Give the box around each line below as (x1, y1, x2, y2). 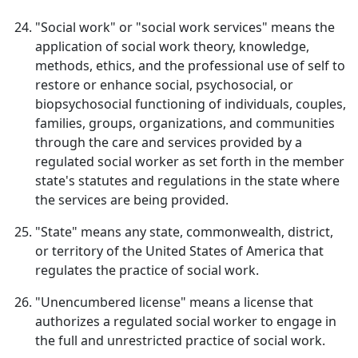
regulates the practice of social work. (35, 261, 259, 279)
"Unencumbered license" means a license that (35, 293, 313, 311)
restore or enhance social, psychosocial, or (35, 76, 293, 93)
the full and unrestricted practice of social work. (35, 332, 325, 349)
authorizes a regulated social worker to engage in (35, 312, 336, 330)
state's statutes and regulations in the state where (35, 172, 340, 189)
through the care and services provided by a (35, 133, 302, 151)
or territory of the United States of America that (35, 242, 324, 260)
